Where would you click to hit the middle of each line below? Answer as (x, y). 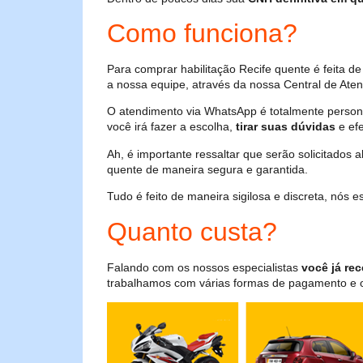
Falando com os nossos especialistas (204, 267)
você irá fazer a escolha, (171, 127)
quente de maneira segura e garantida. (207, 169)
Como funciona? (202, 34)
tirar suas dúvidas (286, 127)
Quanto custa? (192, 231)
